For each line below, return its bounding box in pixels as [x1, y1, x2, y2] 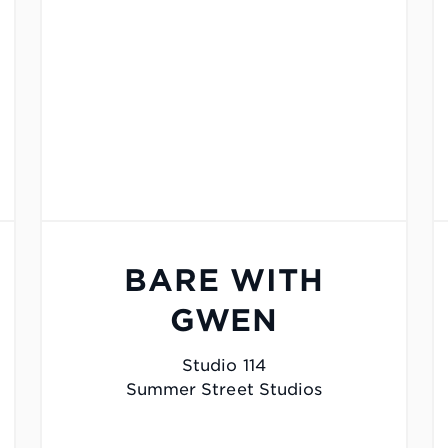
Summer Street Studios [125, 380, 323, 400]
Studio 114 [182, 356, 266, 376]
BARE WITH [124, 262, 324, 299]
